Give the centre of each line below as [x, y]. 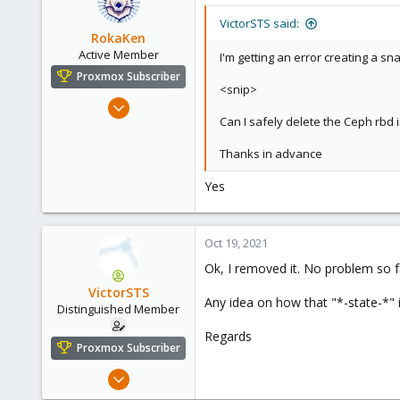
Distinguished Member [118, 309]
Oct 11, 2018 [154, 101]
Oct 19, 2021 [236, 243]
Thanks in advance [271, 154]
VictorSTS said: [259, 23]
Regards [228, 336]
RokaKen [118, 38]
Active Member [118, 54]
